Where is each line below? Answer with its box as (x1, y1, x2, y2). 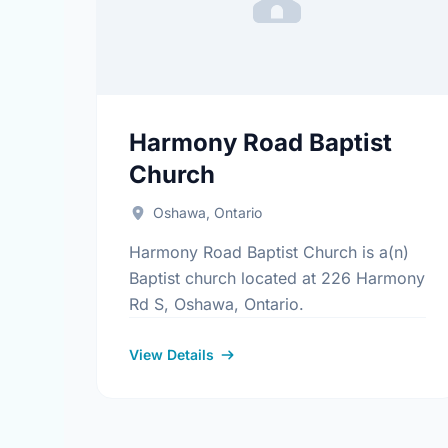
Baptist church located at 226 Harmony (129, 268, 425, 288)
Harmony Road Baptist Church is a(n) (129, 242, 409, 262)
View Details (129, 346, 214, 363)
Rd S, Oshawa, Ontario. (129, 294, 304, 314)
